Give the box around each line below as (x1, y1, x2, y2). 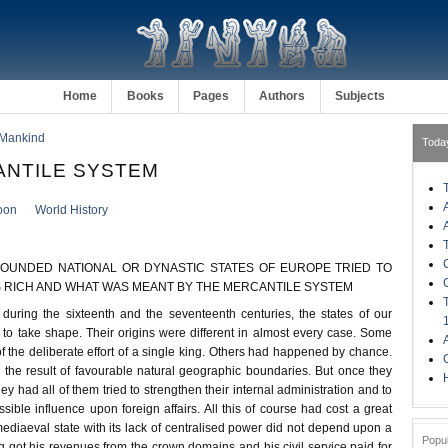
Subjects (335, 89, 386, 103)
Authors (259, 89, 306, 103)
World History (35, 203, 109, 218)
